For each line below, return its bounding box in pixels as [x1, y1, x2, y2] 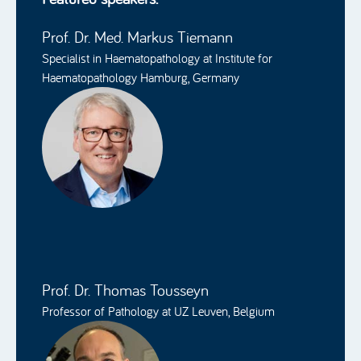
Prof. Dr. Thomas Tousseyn [42, 280, 209, 300]
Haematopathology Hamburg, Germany [42, 69, 239, 85]
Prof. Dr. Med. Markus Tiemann [42, 27, 233, 47]
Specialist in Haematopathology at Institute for [42, 50, 272, 66]
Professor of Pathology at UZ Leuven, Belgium [42, 303, 275, 319]
